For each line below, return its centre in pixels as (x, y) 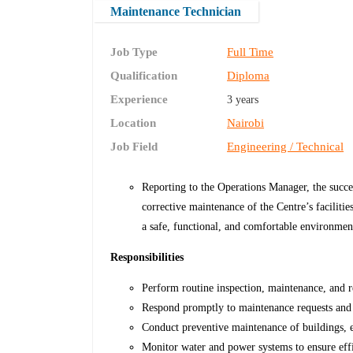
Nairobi (246, 123)
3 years (243, 100)
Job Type (134, 52)
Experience (139, 100)
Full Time (251, 52)
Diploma (249, 76)
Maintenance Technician (176, 11)
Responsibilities (147, 258)
